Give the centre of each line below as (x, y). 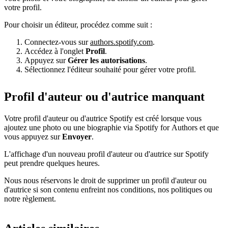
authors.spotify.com (121, 42)
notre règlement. (30, 199)
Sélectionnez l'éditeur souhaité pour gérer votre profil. (110, 69)
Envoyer (77, 137)
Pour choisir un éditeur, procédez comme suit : (78, 24)
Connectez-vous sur (57, 42)
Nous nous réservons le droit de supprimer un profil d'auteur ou (105, 181)
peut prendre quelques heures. (52, 163)
